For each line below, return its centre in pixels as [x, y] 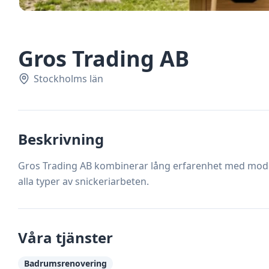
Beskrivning [61, 139]
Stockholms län [69, 79]
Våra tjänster [65, 237]
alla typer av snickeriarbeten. [83, 181]
